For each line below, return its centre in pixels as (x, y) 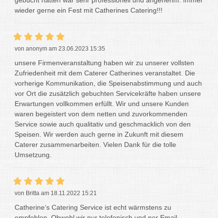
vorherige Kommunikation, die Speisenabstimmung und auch (108, 83)
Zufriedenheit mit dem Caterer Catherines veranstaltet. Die (105, 73)
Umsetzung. (33, 154)
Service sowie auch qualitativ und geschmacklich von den (103, 124)
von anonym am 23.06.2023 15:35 (60, 48)
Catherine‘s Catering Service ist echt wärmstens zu (93, 207)
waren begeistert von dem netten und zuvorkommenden (101, 114)
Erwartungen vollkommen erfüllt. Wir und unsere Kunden (102, 103)
